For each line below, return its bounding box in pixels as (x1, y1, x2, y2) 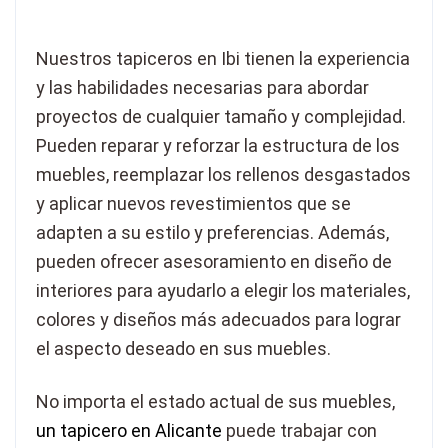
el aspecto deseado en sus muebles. (36, 338, 331, 360)
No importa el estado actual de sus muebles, (36, 391, 395, 413)
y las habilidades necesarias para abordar (36, 77, 369, 99)
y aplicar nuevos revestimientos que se (36, 193, 351, 215)
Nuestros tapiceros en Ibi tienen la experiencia (36, 48, 410, 70)
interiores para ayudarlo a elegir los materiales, (36, 280, 410, 302)
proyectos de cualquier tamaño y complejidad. (36, 106, 406, 128)
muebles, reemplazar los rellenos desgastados (36, 164, 411, 186)
